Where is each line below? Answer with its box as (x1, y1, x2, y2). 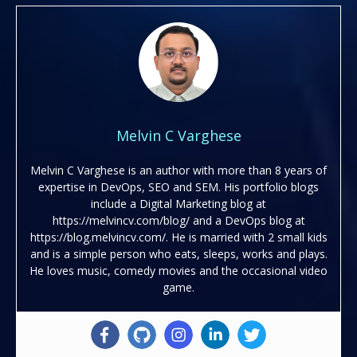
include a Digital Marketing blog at (91, 195, 266, 211)
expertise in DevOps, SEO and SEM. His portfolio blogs (38, 178, 319, 194)
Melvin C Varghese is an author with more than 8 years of (30, 162, 327, 178)
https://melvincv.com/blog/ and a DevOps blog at (52, 212, 305, 228)
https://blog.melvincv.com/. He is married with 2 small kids (29, 229, 328, 245)
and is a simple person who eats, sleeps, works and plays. (29, 245, 328, 261)
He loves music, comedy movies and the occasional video (29, 262, 328, 278)
